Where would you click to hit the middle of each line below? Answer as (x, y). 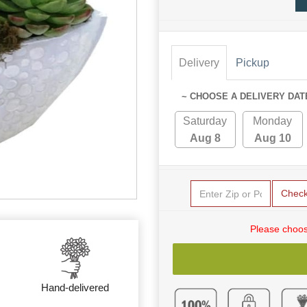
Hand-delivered (75, 288)
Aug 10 (272, 138)
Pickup (253, 63)
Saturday (205, 121)
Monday (273, 121)
